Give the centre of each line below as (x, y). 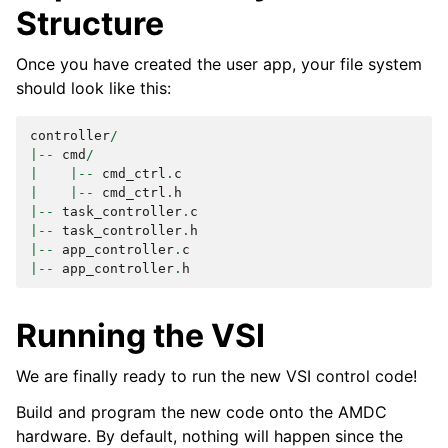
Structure (90, 24)
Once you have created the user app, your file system (219, 64)
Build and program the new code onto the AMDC (201, 412)
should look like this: (93, 88)
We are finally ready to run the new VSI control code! (216, 376)
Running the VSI (140, 336)
